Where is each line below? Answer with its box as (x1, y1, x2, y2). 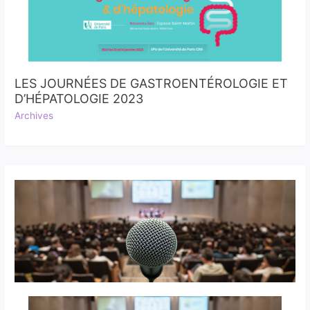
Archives (15, 109, 54, 121)
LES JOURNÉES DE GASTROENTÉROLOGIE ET (15, 75, 289, 91)
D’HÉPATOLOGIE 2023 (15, 91, 144, 106)
